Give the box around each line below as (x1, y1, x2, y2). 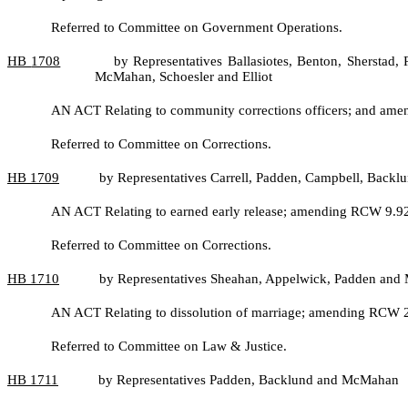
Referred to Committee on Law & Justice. (51, 339, 287, 353)
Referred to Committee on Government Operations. (51, 20, 342, 35)
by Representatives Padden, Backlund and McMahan (98, 372, 399, 387)
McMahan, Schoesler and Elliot (95, 69, 272, 84)
